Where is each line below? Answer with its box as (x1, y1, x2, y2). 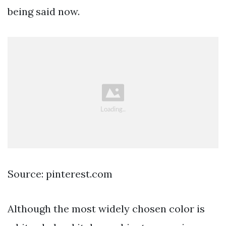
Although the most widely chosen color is (8, 202, 205, 215)
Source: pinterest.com (8, 167, 112, 181)
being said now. (8, 5, 80, 18)
